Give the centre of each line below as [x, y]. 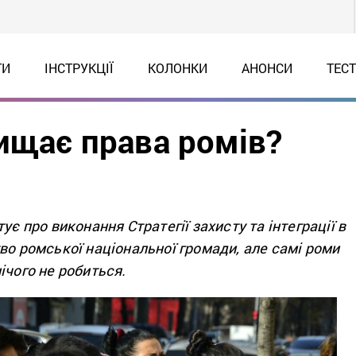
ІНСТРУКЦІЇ [79, 68]
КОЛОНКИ [177, 68]
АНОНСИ [267, 68]
